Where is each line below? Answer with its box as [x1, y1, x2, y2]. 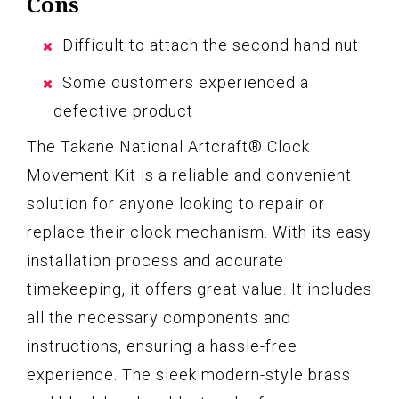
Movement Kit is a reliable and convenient [27, 165, 352, 184]
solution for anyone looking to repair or [27, 193, 325, 213]
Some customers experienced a [62, 72, 309, 92]
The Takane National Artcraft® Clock [27, 136, 310, 156]
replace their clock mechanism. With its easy [27, 222, 372, 241]
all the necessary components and [27, 307, 291, 327]
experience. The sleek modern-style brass [27, 364, 351, 384]
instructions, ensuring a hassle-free [27, 336, 297, 355]
